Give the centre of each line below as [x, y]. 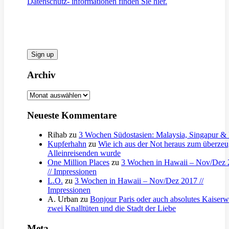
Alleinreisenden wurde [84, 153]
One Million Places [78, 163]
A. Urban [63, 199]
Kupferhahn [67, 144]
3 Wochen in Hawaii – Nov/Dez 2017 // [139, 181]
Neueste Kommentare [72, 115]
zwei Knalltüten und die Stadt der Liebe [112, 209]
